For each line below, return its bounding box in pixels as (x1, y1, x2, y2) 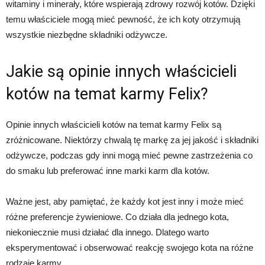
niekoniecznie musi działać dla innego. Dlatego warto (6, 227, 209, 237)
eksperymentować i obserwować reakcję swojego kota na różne (6, 242, 253, 253)
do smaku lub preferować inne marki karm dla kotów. (6, 165, 209, 176)
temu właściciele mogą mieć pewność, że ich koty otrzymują (6, 14, 240, 24)
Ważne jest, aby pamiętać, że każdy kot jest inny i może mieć (6, 196, 244, 206)
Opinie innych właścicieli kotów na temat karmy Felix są (6, 119, 221, 130)
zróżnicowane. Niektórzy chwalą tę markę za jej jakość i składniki (6, 134, 258, 145)
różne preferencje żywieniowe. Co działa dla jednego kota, (6, 211, 229, 222)
